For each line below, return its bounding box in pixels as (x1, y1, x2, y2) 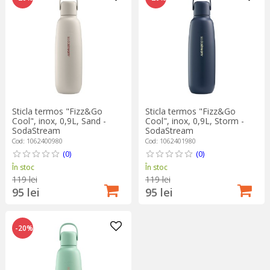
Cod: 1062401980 (145, 136, 196, 146)
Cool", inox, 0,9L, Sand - (11, 115, 106, 127)
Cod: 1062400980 (11, 136, 63, 146)
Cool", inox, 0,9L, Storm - (145, 115, 244, 127)
